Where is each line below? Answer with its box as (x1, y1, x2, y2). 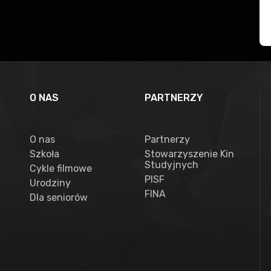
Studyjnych (145, 159, 198, 171)
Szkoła (30, 148, 59, 160)
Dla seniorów (30, 192, 88, 203)
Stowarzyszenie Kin (145, 148, 234, 160)
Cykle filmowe (30, 163, 92, 174)
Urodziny (30, 177, 71, 189)
